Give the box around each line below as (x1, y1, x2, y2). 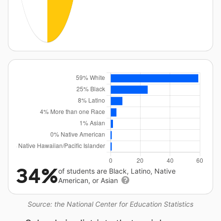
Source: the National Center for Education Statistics (28, 200, 193, 208)
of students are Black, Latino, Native (58, 167, 176, 175)
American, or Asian (58, 176, 120, 184)
